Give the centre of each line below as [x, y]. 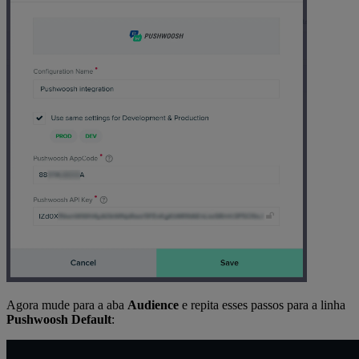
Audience [153, 305]
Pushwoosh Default [59, 319]
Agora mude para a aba [67, 305]
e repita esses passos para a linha [262, 305]
